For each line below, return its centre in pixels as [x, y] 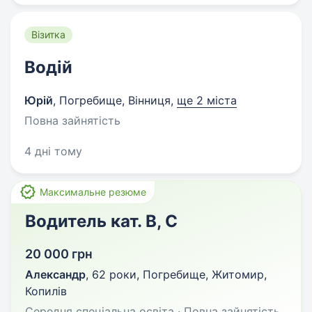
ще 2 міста [207, 100]
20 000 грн [59, 254]
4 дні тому [53, 151]
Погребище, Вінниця [115, 100]
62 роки [114, 274]
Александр [55, 274]
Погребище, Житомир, [205, 274]
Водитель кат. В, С [101, 221]
